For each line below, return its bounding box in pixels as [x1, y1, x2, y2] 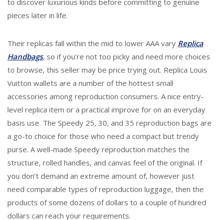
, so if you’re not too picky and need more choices [43, 52, 210, 61]
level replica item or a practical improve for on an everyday [7, 105, 205, 114]
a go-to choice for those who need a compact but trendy [7, 131, 199, 141]
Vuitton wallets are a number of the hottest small [7, 78, 173, 88]
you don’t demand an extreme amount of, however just [7, 171, 194, 181]
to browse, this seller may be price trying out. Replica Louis [7, 65, 207, 75]
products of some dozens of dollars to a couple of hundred [7, 197, 206, 207]
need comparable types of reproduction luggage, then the [7, 184, 204, 194]
